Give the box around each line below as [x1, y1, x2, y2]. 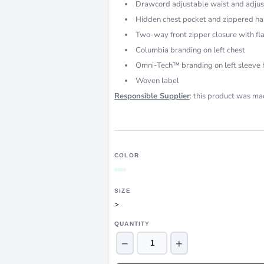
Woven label [136, 75, 179, 86]
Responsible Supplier [114, 91, 190, 101]
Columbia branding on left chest [136, 45, 245, 55]
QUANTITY [114, 220, 150, 227]
